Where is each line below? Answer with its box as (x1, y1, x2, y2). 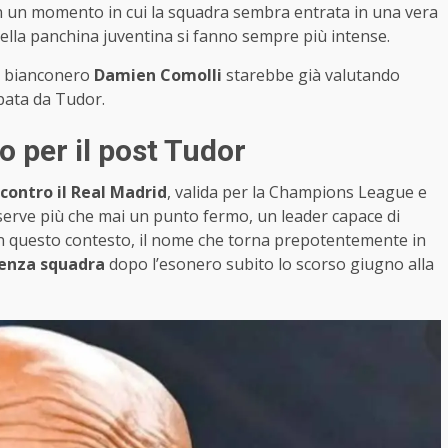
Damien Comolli (94, 63, 222, 86)
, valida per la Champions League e (167, 180, 427, 203)
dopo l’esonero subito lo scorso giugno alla (105, 252, 434, 275)
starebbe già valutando (222, 63, 400, 86)
